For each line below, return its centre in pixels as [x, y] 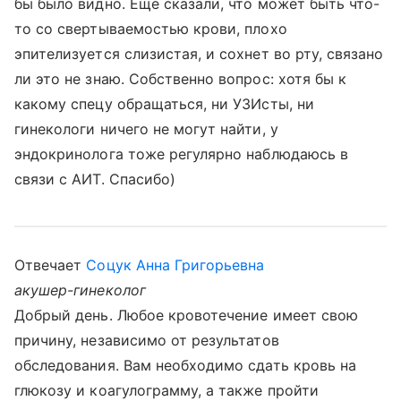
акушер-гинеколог [80, 290]
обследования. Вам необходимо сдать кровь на [186, 365]
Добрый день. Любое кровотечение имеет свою [187, 315]
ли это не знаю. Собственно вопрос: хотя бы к [181, 79]
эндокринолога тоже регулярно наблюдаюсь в [181, 154]
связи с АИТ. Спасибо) [95, 179]
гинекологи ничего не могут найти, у [146, 129]
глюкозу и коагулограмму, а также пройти [166, 390]
